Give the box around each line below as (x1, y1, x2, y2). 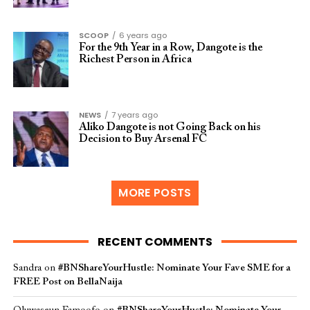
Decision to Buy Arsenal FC (78, 134, 207, 145)
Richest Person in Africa (78, 54, 192, 65)
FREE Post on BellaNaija (12, 277, 122, 287)
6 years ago (118, 30, 167, 41)
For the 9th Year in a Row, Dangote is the (78, 42, 262, 53)
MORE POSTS (118, 185, 192, 201)
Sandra (12, 263, 42, 273)
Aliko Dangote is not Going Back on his (78, 122, 261, 133)
